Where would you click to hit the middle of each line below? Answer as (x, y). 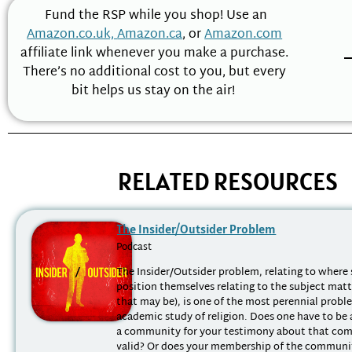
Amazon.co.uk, (72, 35)
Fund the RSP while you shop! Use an (155, 16)
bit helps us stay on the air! (154, 92)
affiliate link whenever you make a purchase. (155, 54)
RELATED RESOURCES (228, 181)
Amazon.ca (150, 35)
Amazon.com (244, 35)
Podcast (134, 247)
